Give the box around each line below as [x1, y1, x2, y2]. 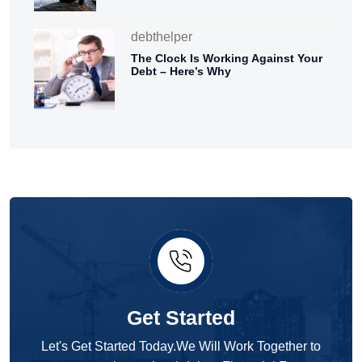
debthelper [131, 30, 193, 44]
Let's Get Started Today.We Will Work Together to [41, 339, 321, 354]
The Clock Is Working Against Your [131, 52, 323, 65]
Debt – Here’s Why [131, 65, 232, 78]
